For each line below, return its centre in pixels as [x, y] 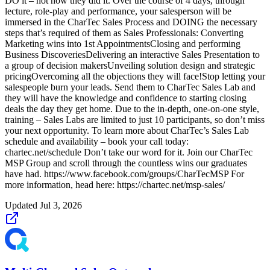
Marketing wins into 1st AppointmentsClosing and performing [123, 44]
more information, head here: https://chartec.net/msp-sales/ [115, 185]
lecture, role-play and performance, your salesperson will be [118, 11]
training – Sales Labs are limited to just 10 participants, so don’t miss [135, 120]
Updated [22, 206]
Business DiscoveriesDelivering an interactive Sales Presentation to [132, 55]
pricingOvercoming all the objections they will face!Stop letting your [135, 77]
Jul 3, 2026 [61, 206]
